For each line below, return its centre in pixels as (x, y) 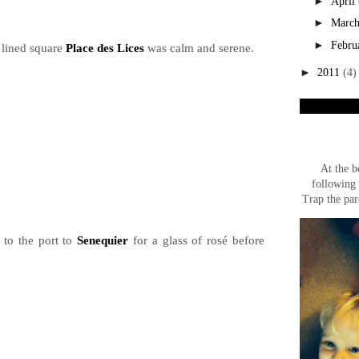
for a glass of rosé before (196, 240)
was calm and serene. (199, 47)
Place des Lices (105, 47)
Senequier (103, 240)
